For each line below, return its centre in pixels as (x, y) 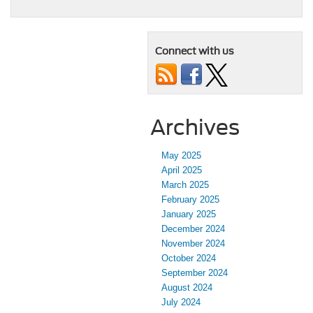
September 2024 (195, 272)
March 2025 (185, 184)
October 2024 (189, 258)
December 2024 (193, 228)
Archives (195, 127)
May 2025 (181, 155)
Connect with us (195, 51)
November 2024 (193, 243)
